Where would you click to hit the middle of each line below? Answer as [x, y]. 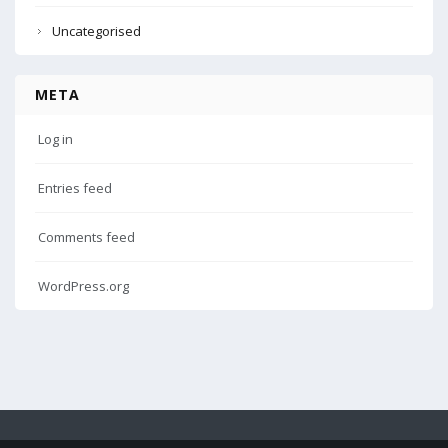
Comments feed [86, 236]
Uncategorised [96, 30]
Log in [55, 138]
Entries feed [75, 187]
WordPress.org [83, 285]
